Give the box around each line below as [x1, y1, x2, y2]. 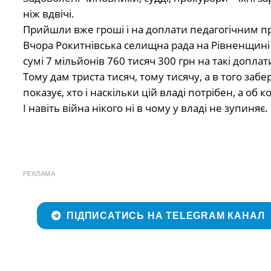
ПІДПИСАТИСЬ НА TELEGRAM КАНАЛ [67, 210, 265, 221]
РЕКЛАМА [22, 169, 55, 177]
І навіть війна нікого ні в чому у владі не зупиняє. [22, 100, 268, 115]
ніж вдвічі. [22, 6, 74, 21]
